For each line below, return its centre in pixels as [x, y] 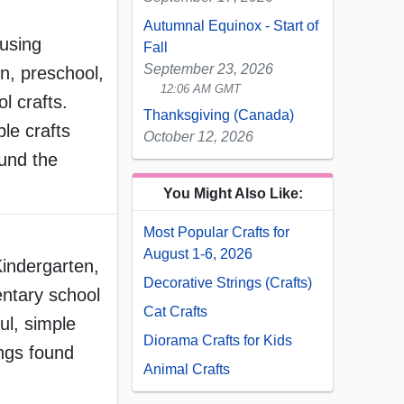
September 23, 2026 [208, 69]
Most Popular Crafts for [216, 233]
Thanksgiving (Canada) [219, 115]
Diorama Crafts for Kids [218, 341]
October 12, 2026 [198, 137]
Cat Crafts [175, 312]
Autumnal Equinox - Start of [231, 26]
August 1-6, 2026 [198, 254]
